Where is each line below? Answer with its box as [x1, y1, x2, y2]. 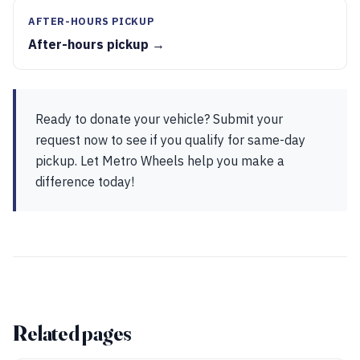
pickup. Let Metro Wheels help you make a [35, 153, 284, 169]
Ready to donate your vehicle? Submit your [35, 111, 283, 127]
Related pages [13, 321, 133, 346]
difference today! [35, 174, 134, 190]
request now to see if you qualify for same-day [35, 132, 305, 148]
